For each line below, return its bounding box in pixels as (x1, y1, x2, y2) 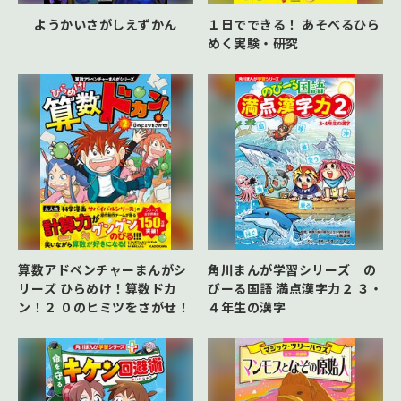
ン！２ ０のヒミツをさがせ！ (18, 297, 190, 316)
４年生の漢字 (208, 297, 286, 316)
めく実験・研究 (208, 33, 299, 52)
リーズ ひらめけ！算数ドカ (18, 278, 177, 297)
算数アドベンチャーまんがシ (18, 260, 187, 278)
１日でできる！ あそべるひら (208, 14, 380, 33)
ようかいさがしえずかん (34, 14, 177, 33)
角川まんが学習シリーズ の (208, 260, 377, 278)
